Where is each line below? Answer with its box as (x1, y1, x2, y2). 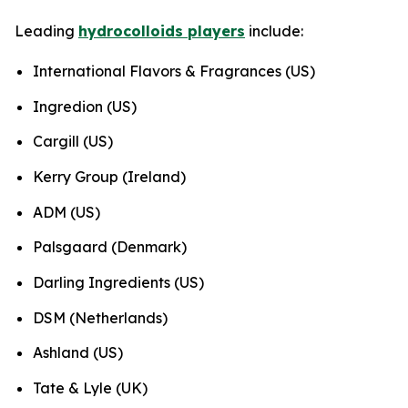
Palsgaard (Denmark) (33, 238, 187, 257)
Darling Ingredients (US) (33, 273, 204, 291)
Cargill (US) (33, 132, 113, 151)
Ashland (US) (33, 343, 123, 362)
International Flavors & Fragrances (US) (33, 62, 315, 81)
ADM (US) (33, 202, 100, 221)
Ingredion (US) (33, 97, 137, 116)
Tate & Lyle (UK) (33, 378, 148, 397)
